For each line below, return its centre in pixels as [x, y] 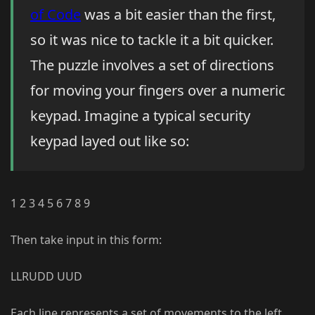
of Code [56, 15]
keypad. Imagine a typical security [140, 116]
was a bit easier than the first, [178, 15]
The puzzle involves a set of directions [152, 65]
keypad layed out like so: [110, 141]
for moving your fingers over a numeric [158, 91]
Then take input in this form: [86, 240]
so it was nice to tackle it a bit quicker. [152, 40]
